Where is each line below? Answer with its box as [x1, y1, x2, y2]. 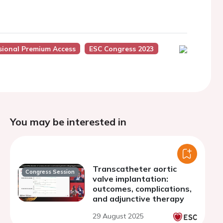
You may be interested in [10, 115, 126, 128]
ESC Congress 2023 [89, 44, 154, 53]
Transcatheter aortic [93, 164, 177, 174]
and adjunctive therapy [93, 194, 184, 204]
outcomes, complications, [93, 184, 192, 194]
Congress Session [25, 168, 75, 176]
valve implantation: [93, 174, 168, 184]
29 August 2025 [93, 212, 144, 221]
